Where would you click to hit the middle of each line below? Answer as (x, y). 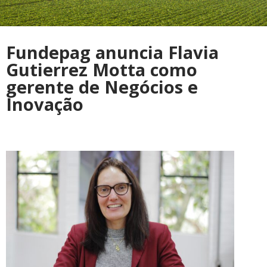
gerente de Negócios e (102, 87)
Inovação (45, 104)
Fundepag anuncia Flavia (112, 52)
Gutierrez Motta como (102, 70)
